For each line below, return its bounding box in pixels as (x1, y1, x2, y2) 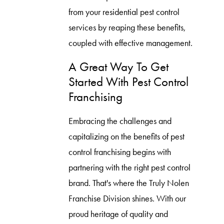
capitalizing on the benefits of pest (68, 130, 184, 142)
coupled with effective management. (68, 37, 192, 48)
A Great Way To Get (68, 58, 168, 75)
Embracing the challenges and (68, 115, 171, 126)
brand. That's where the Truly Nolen (68, 177, 189, 188)
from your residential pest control (68, 6, 179, 17)
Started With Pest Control (68, 73, 188, 90)
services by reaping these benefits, (68, 21, 186, 33)
